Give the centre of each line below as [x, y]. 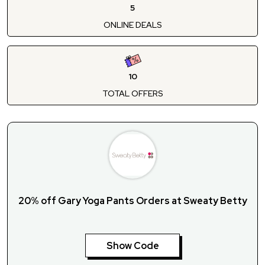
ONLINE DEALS [132, 25]
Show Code [132, 245]
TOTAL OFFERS [132, 93]
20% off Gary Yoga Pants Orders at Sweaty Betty [132, 201]
